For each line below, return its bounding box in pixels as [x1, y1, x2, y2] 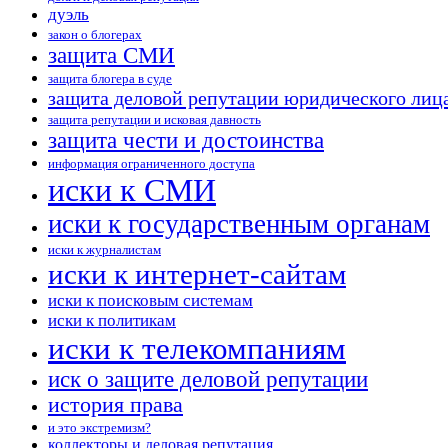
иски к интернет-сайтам [48, 258, 346, 291]
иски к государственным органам [48, 209, 430, 240]
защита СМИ [48, 43, 175, 69]
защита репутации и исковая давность [48, 113, 261, 128]
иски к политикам [48, 311, 176, 331]
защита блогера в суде [48, 72, 172, 87]
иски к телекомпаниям [48, 331, 346, 367]
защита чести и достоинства [48, 128, 324, 154]
